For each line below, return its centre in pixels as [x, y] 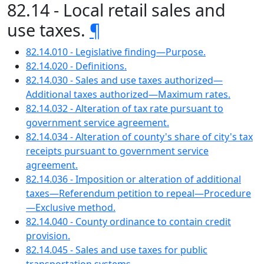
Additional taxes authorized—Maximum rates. [128, 94]
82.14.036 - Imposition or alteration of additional [133, 179]
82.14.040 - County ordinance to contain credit [128, 222]
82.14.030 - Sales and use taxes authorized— [124, 80]
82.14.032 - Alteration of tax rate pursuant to [125, 108]
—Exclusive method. [71, 207]
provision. [48, 236]
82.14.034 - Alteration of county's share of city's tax [139, 137]
